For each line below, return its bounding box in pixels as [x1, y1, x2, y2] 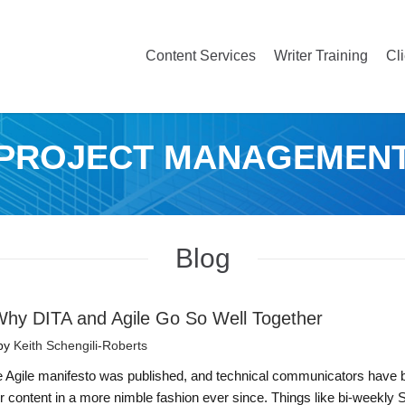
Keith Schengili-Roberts [14, 338, 147, 353]
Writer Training [274, 48, 368, 63]
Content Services [146, 48, 256, 63]
